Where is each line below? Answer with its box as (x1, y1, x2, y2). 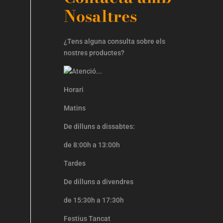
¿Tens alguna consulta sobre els (64, 37, 166, 45)
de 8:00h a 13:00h (64, 140, 120, 149)
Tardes (64, 159, 86, 167)
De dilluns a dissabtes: (64, 122, 135, 130)
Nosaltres (64, 3, 137, 28)
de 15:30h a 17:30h (64, 196, 124, 204)
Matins (64, 104, 86, 112)
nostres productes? (64, 48, 125, 57)
